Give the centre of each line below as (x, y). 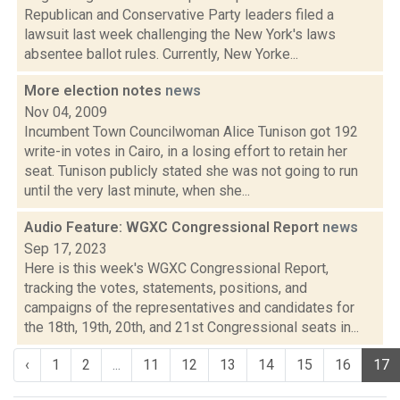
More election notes (95, 91)
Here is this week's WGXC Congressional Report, (176, 268)
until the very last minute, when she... (137, 191)
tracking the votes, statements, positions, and (166, 288)
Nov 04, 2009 (66, 112)
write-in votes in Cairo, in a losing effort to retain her (186, 151)
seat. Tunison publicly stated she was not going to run (191, 171)
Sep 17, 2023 (66, 249)
